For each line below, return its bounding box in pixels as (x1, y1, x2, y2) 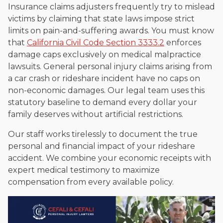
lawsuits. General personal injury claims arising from (8, 62, 212, 72)
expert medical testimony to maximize (8, 165, 160, 175)
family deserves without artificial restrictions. (8, 110, 183, 119)
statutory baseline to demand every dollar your (8, 98, 197, 108)
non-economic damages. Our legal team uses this (8, 86, 205, 96)
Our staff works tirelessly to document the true (8, 129, 198, 139)
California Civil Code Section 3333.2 (27, 38, 164, 48)
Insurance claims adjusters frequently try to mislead (8, 2, 215, 12)
